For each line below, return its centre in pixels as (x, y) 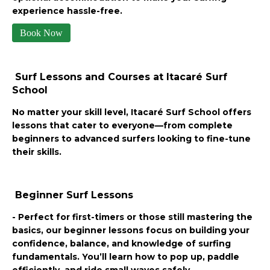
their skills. (37, 152)
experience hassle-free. (67, 11)
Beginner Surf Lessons (73, 195)
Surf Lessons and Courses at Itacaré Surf (120, 77)
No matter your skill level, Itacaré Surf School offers (132, 112)
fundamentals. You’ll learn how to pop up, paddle (126, 256)
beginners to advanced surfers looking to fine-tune (131, 138)
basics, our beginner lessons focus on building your (131, 230)
